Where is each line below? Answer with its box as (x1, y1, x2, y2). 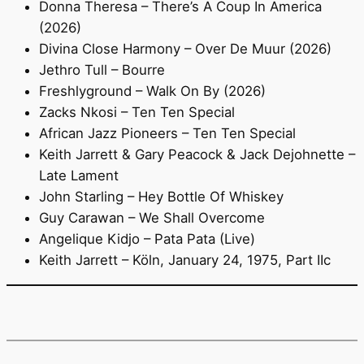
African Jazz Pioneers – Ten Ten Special (39, 125, 296, 142)
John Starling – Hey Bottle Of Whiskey (39, 188, 284, 206)
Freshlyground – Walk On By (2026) (39, 83, 266, 100)
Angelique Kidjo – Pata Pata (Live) (39, 231, 255, 248)
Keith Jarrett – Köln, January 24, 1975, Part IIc (39, 252, 331, 269)
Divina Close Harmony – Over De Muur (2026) (39, 41, 331, 58)
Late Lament (39, 167, 119, 184)
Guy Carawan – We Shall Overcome (39, 210, 265, 227)
